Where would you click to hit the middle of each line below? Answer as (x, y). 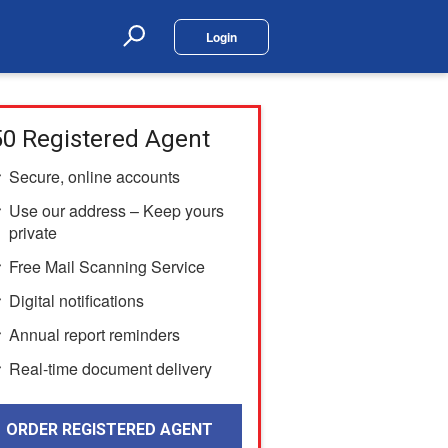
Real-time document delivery (110, 369)
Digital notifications (76, 301)
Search (148, 48)
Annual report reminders (94, 335)
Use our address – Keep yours (116, 211)
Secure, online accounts (94, 177)
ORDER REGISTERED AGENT (109, 429)
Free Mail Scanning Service (106, 267)
